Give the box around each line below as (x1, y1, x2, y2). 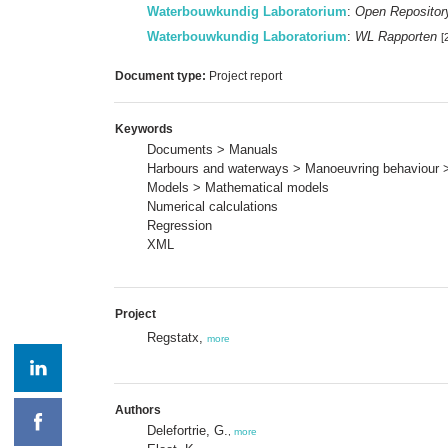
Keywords (115, 121, 173, 136)
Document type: (115, 68, 206, 83)
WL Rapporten (355, 28, 437, 44)
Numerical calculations (147, 198, 278, 214)
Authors (115, 402, 161, 417)
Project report (206, 68, 282, 83)
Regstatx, (147, 329, 207, 345)
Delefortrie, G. (147, 422, 228, 438)
